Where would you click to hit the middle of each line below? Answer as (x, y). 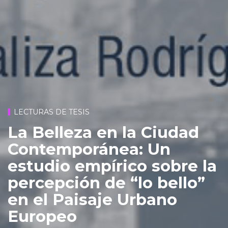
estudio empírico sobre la (112, 166)
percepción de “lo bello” (106, 182)
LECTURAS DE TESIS (52, 112)
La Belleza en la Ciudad (103, 132)
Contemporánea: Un (89, 149)
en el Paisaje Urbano (92, 199)
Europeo (42, 216)
